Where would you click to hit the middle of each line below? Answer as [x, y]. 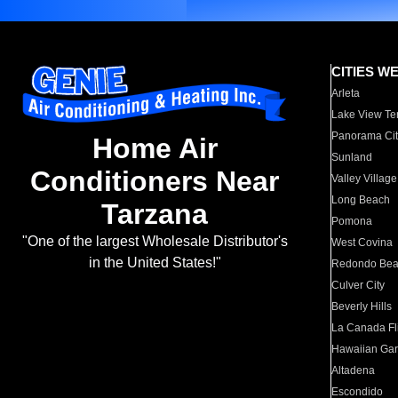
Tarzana [155, 215]
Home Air [155, 149]
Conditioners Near [155, 182]
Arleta [346, 93]
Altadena [354, 370]
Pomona [352, 221]
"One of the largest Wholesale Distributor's [155, 242]
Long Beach [361, 200]
